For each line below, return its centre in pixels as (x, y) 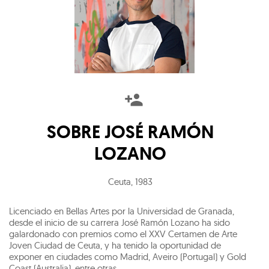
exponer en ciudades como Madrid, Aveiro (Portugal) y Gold (128, 256)
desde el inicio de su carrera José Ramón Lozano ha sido (119, 222)
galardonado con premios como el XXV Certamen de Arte (123, 234)
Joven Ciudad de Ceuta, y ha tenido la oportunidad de (115, 245)
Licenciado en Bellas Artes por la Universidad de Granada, (122, 211)
